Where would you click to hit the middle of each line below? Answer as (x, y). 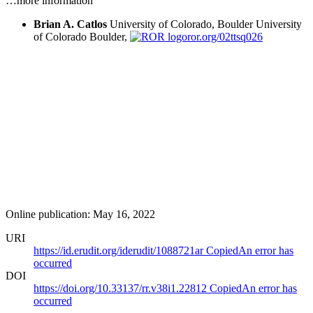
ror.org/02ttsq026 (225, 36)
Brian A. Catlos (70, 24)
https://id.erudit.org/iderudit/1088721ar (120, 250)
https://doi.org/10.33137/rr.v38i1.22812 (122, 288)
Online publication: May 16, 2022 (80, 214)
